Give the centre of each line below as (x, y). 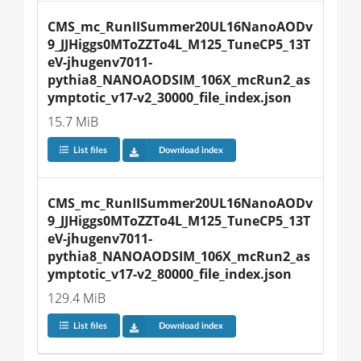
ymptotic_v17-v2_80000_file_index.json (170, 274)
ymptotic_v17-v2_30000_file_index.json (170, 98)
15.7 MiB (73, 122)
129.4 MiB (77, 298)
